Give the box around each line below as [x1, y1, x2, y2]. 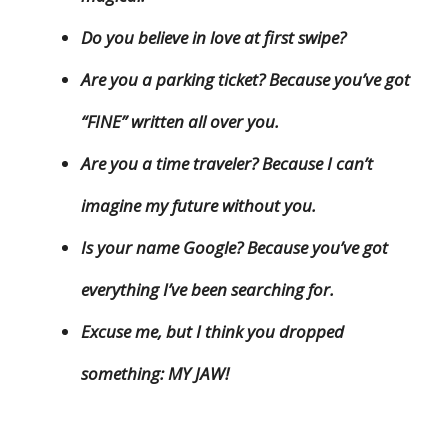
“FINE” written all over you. [81, 109, 279, 133]
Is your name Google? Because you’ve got [81, 235, 388, 259]
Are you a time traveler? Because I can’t [81, 151, 373, 175]
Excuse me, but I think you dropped [81, 319, 344, 343]
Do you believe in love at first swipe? [81, 25, 346, 49]
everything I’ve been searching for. [81, 277, 334, 301]
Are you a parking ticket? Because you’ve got [81, 67, 410, 91]
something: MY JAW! [81, 361, 229, 385]
